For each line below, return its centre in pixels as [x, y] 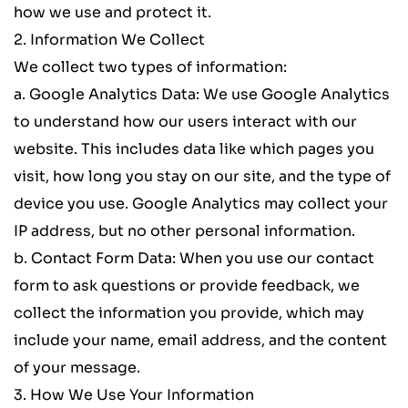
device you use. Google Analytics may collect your [201, 204]
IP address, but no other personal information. [184, 231]
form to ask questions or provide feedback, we [187, 286]
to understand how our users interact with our [185, 122]
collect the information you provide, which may [189, 313]
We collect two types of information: [150, 67]
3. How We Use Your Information [134, 395]
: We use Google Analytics [293, 95]
